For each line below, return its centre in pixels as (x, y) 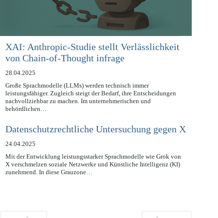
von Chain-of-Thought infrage (65, 69)
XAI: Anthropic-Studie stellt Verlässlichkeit (92, 58)
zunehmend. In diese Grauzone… (49, 183)
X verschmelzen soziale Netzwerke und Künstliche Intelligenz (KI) (92, 176)
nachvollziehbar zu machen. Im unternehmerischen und (78, 112)
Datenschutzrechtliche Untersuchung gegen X (95, 140)
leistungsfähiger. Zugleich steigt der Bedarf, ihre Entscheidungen (91, 105)
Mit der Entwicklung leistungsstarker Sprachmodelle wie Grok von (93, 168)
